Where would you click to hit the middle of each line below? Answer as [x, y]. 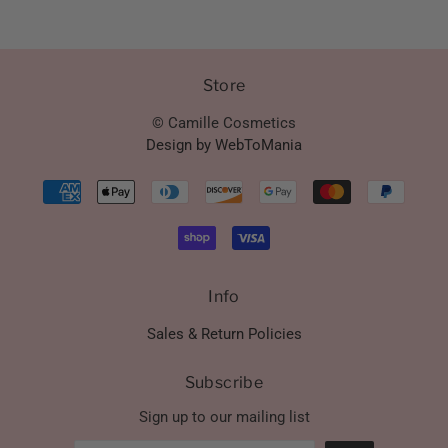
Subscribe [224, 383]
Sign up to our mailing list [224, 416]
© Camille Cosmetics [224, 122]
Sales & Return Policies [224, 334]
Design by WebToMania [224, 144]
